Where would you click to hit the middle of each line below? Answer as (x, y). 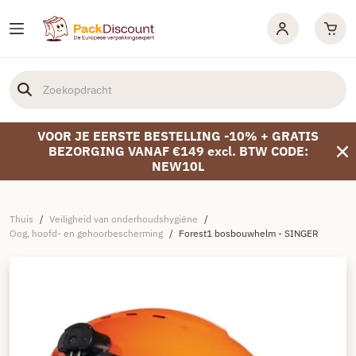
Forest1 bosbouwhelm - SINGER (249, 233)
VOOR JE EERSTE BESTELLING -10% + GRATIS (178, 136)
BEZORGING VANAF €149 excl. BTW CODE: (178, 151)
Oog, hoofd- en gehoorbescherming (86, 233)
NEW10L (178, 166)
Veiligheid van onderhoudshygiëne (124, 219)
